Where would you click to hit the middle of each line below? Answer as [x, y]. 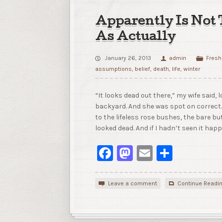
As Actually [135, 38]
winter [192, 69]
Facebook [147, 153]
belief [142, 69]
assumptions [113, 69]
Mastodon [169, 153]
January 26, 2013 [128, 58]
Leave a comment [132, 183]
